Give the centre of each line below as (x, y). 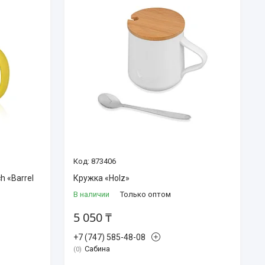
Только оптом (145, 194)
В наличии (91, 194)
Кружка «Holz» (101, 178)
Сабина (97, 248)
